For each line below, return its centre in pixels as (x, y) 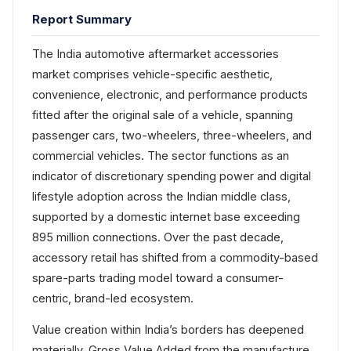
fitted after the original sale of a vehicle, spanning (163, 115)
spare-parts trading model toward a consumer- (158, 278)
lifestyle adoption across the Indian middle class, (161, 196)
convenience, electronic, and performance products (170, 94)
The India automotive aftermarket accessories (156, 54)
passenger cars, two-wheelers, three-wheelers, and (172, 135)
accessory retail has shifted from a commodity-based (175, 257)
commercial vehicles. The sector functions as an (161, 156)
